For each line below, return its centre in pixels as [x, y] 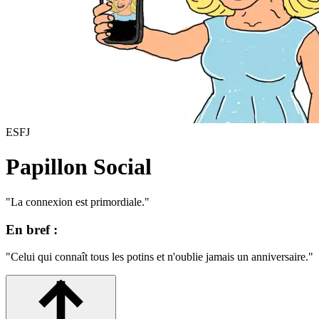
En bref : [32, 229]
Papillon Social [79, 167]
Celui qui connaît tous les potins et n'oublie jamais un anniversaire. [159, 257]
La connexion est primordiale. [78, 202]
